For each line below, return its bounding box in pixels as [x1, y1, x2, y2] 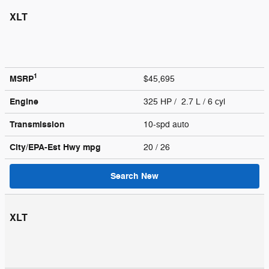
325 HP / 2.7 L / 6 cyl [144, 96, 228, 107]
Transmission [10, 118, 65, 130]
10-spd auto [144, 119, 192, 130]
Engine [10, 95, 38, 107]
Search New [110, 170, 159, 182]
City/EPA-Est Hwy [10, 141, 83, 153]
